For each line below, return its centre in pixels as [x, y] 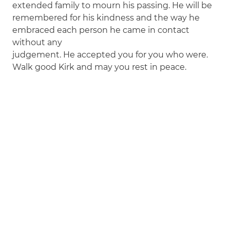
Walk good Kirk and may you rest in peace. [100, 67]
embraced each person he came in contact [101, 30]
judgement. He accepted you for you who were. [110, 54]
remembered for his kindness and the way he [106, 17]
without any [37, 42]
